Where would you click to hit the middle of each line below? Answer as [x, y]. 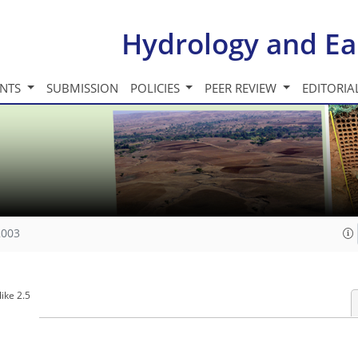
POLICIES [156, 88]
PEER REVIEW [243, 88]
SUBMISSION [82, 88]
